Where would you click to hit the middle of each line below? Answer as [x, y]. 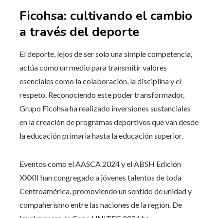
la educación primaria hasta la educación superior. [101, 135]
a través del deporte [79, 32]
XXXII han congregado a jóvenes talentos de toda [100, 177]
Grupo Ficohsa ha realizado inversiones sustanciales [105, 108]
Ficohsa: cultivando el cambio [106, 16]
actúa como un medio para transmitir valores [93, 67]
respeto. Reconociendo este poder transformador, [102, 94]
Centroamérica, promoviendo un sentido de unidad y [106, 191]
